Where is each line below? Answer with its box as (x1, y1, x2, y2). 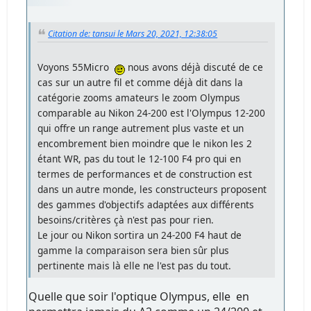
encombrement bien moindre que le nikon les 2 (37, 137, 253, 151)
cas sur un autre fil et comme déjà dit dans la (37, 76, 244, 90)
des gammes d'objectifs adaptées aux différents (37, 198, 255, 212)
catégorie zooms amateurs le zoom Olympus (37, 91, 241, 105)
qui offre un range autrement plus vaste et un (37, 121, 244, 135)
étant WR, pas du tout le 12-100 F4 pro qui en (37, 152, 242, 166)
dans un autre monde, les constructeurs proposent (37, 183, 267, 196)
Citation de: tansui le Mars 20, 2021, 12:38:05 (48, 27, 218, 40)
